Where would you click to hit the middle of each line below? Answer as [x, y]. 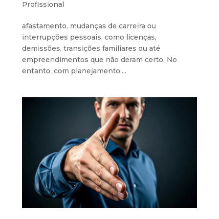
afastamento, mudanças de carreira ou [89, 26]
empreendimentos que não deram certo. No [99, 60]
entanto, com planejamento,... [74, 71]
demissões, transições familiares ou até [91, 49]
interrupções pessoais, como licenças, [89, 37]
